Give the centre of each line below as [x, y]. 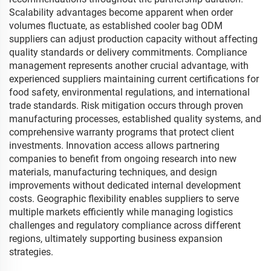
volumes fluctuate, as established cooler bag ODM [116, 26]
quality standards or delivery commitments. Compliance [128, 52]
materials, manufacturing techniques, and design [113, 172]
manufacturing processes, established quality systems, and [135, 119]
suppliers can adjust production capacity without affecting [133, 39]
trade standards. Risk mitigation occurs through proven [126, 106]
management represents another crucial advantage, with [129, 66]
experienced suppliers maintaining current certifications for [134, 79]
